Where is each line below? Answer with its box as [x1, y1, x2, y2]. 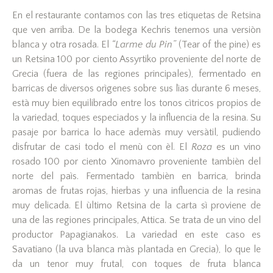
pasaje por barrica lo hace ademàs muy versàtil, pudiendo [12, 126, 261, 138]
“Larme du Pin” [112, 38, 176, 50]
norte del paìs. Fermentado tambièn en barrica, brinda [12, 170, 261, 182]
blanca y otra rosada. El [12, 38, 112, 50]
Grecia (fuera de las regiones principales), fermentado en [12, 68, 261, 79]
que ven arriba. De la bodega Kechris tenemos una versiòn [12, 24, 261, 35]
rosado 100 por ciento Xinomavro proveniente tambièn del [12, 155, 261, 167]
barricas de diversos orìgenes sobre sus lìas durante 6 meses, [12, 82, 261, 94]
